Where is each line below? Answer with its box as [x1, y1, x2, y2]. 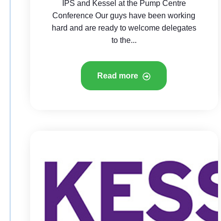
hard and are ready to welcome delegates [51, 24, 196, 32]
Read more [97, 72, 141, 80]
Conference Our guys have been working [52, 11, 196, 20]
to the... [111, 36, 137, 44]
